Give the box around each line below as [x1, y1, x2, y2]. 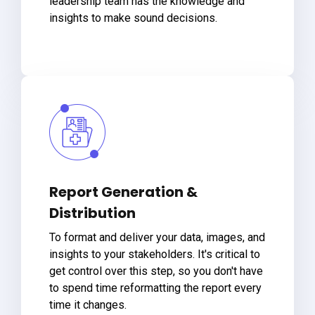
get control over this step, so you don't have [49, 264, 263, 278]
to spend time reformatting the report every [49, 281, 262, 295]
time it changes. [49, 297, 127, 311]
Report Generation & [49, 181, 198, 202]
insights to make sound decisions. [49, 11, 217, 25]
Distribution [49, 202, 136, 223]
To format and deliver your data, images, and [49, 230, 265, 244]
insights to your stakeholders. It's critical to [49, 247, 260, 261]
